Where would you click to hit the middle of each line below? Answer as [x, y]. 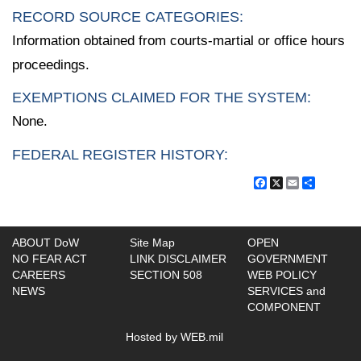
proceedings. [51, 64]
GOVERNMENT [288, 258]
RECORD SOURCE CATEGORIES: [128, 17]
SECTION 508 [166, 274]
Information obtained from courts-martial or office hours [178, 40]
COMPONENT [284, 307]
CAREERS [39, 274]
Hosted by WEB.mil [174, 336]
